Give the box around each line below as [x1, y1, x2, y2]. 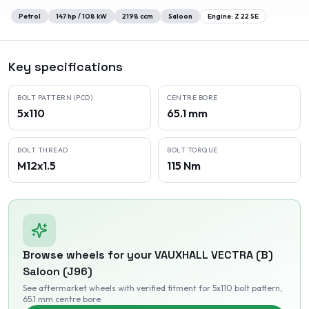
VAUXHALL [154, 248, 208, 262]
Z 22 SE [235, 12, 259, 21]
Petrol [19, 12, 41, 21]
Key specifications [8, 59, 123, 74]
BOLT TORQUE [167, 146, 218, 154]
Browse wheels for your [23, 248, 154, 262]
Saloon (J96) [23, 264, 92, 279]
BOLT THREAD [17, 146, 68, 154]
